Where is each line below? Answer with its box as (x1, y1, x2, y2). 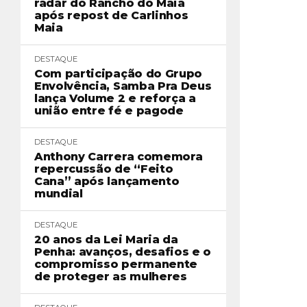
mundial (34, 187, 83, 200)
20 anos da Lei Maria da (34, 233, 178, 246)
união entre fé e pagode (34, 104, 184, 117)
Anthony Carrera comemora (34, 150, 203, 163)
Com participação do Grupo (34, 67, 202, 80)
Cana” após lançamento (34, 175, 180, 188)
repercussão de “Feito (34, 162, 173, 175)
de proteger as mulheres (34, 270, 187, 283)
